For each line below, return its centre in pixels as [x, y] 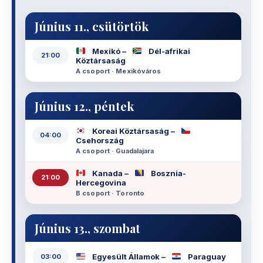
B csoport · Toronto [110, 193]
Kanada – [110, 173]
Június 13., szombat [87, 228]
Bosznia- [168, 173]
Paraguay [206, 257]
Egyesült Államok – [129, 257]
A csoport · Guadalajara [115, 151]
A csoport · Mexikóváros [119, 71]
